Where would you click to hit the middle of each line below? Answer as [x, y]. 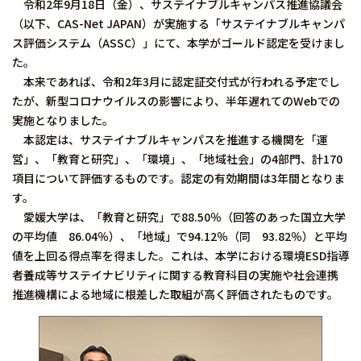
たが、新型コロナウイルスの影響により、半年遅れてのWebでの [176, 101]
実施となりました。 [63, 120]
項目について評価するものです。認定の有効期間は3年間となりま [178, 178]
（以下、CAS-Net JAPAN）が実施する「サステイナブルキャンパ [178, 23]
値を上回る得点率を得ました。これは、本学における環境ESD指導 [180, 255]
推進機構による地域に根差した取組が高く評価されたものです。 [175, 294]
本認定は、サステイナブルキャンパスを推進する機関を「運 [170, 139]
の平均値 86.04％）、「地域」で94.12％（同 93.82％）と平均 [180, 236]
